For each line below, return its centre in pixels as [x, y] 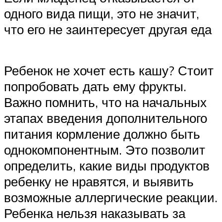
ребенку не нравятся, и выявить [99, 181]
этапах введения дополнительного [106, 118]
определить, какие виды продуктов [107, 165]
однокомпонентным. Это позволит [105, 149]
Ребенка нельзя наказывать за [95, 213]
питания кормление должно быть [102, 134]
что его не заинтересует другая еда [108, 29]
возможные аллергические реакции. [111, 197]
